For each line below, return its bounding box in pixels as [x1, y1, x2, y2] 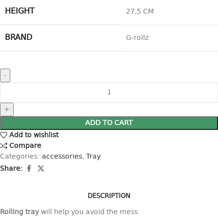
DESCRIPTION [88, 191, 130, 201]
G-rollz [126, 33, 148, 44]
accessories [42, 151, 82, 163]
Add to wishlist [9, 130, 59, 141]
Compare [9, 141, 42, 152]
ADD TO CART [85, 118, 133, 129]
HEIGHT [5, 5, 35, 18]
